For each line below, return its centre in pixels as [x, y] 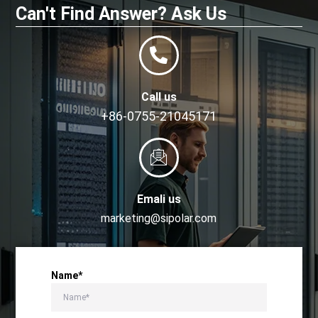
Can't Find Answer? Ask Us [121, 13]
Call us [159, 97]
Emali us [159, 199]
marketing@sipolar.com [159, 218]
